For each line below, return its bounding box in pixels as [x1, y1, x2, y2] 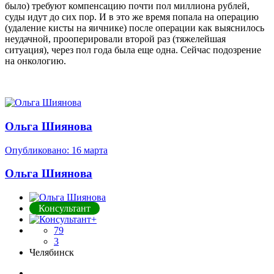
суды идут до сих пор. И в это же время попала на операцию [5, 12, 259, 23]
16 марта [72, 144, 108, 155]
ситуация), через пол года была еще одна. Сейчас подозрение [5, 45, 261, 56]
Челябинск [29, 246, 74, 257]
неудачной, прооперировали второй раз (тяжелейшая [5, 34, 226, 45]
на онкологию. [5, 56, 66, 67]
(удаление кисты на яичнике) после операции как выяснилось [5, 23, 264, 34]
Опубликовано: [5, 144, 72, 155]
